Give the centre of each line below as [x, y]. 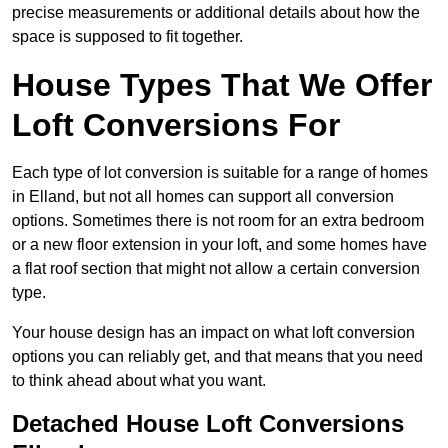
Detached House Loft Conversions [208, 424]
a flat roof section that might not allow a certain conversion [216, 269]
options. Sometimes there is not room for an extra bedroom [218, 221]
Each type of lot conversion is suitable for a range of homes [220, 173]
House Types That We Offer [222, 85]
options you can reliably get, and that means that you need [217, 357]
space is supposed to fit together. [127, 37]
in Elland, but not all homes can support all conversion [203, 197]
